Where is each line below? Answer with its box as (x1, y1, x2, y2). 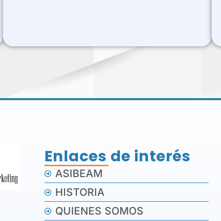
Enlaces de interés (44, 146, 191, 167)
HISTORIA (55, 186, 105, 199)
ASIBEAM (55, 167, 103, 180)
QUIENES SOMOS (55, 205, 144, 218)
